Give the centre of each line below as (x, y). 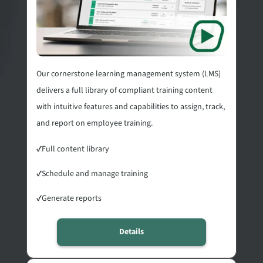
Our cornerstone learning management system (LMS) (128, 74)
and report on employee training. (94, 123)
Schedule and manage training (95, 173)
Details (131, 232)
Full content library (75, 149)
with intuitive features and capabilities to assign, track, (130, 107)
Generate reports (71, 198)
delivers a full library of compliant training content (124, 90)
